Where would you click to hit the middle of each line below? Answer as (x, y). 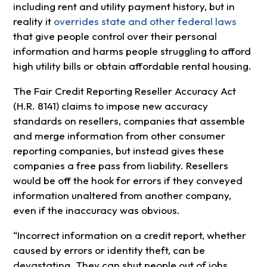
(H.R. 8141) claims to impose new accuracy (110, 105)
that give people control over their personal (115, 36)
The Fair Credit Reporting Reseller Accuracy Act (124, 91)
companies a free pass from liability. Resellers (120, 165)
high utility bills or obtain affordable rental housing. (132, 66)
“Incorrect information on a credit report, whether (129, 235)
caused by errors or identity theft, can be (109, 250)
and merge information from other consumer (119, 135)
